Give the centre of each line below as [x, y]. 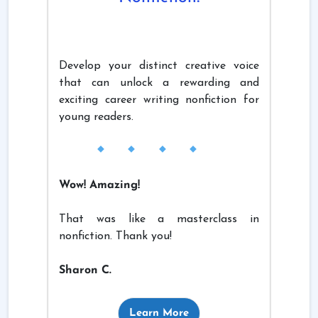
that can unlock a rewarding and [159, 83]
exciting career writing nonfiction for [159, 100]
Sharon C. [85, 270]
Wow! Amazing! [99, 185]
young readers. [96, 117]
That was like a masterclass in [159, 219]
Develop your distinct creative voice [159, 66]
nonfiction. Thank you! [115, 236]
